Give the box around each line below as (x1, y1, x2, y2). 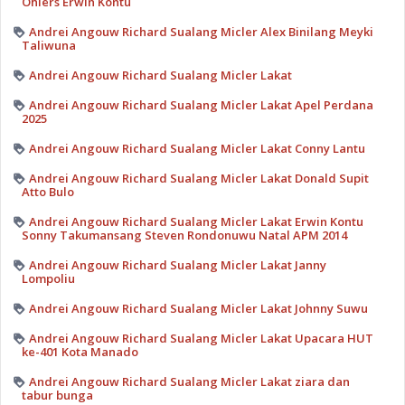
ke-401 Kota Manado (21, 343, 138, 360)
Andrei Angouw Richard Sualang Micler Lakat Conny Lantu (28, 139, 365, 156)
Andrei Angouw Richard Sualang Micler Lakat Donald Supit (28, 169, 369, 186)
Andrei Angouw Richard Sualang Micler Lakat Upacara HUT (28, 329, 373, 346)
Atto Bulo (21, 183, 74, 200)
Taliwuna (21, 36, 76, 53)
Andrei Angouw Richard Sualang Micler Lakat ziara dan (28, 372, 350, 390)
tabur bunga (21, 386, 93, 403)
